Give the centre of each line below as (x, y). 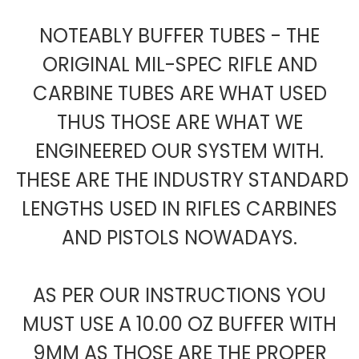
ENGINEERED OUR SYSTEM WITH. (179, 151)
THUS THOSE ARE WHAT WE (179, 123)
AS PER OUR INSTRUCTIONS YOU (179, 296)
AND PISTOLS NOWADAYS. (179, 238)
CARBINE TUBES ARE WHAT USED (179, 94)
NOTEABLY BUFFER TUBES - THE (179, 36)
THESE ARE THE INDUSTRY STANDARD (179, 180)
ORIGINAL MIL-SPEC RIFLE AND (179, 65)
